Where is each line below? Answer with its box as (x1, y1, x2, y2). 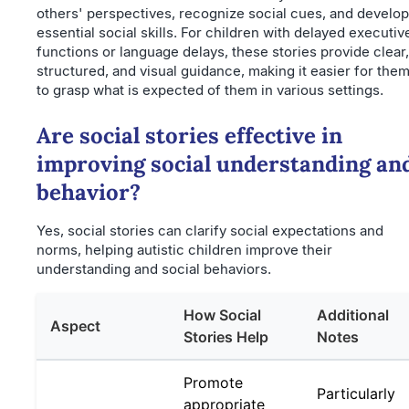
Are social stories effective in (37, 121, 342, 150)
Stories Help (184, 327, 268, 346)
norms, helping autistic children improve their (37, 240, 332, 258)
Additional (317, 305, 389, 324)
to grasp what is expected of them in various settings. (37, 80, 383, 99)
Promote (184, 372, 243, 392)
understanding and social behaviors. (37, 259, 271, 278)
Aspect (50, 316, 100, 335)
